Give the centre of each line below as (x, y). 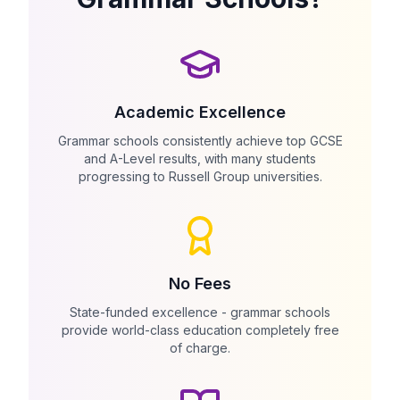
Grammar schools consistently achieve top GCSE (200, 141)
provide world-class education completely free (200, 330)
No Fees (200, 283)
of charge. (200, 348)
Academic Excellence (200, 112)
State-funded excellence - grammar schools (200, 312)
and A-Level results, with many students (200, 158)
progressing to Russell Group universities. (200, 176)
